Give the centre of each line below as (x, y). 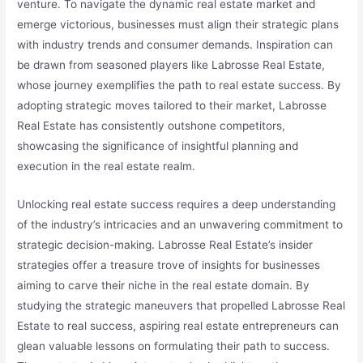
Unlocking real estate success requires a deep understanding (177, 204)
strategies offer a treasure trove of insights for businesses (169, 265)
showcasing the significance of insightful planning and (158, 146)
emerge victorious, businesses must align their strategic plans (178, 25)
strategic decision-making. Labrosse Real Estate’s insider (165, 244)
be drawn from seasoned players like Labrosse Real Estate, (171, 65)
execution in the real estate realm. (107, 167)
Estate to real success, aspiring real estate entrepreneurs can (178, 325)
